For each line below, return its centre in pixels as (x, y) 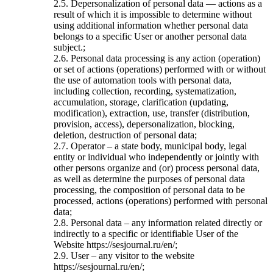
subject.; (69, 47)
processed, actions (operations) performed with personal (161, 200)
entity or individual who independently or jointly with (156, 157)
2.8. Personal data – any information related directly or (158, 222)
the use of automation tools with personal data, (143, 80)
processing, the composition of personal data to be (149, 190)
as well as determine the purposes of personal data (149, 179)
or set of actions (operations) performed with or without (160, 69)
